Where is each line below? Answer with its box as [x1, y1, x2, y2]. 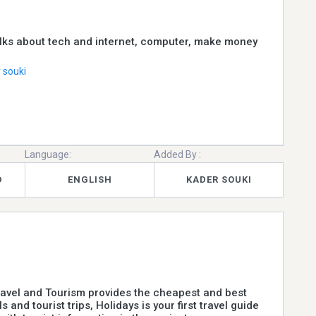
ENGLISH [67, 174, 112, 186]
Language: [25, 148, 72, 160]
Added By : [154, 148, 202, 160]
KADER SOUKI [186, 174, 252, 186]
